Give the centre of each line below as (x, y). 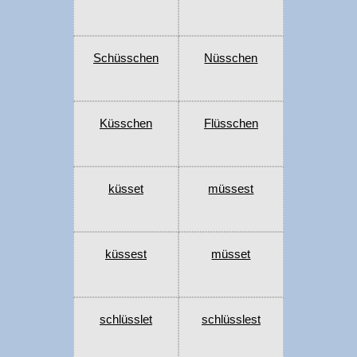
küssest (126, 254)
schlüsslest (231, 320)
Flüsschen (231, 124)
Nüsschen (231, 58)
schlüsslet (126, 320)
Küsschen (126, 124)
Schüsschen (126, 58)
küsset (126, 189)
